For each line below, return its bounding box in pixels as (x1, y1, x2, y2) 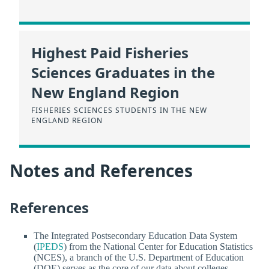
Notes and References (10, 159, 193, 183)
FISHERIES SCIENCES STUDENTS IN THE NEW (31, 104, 207, 115)
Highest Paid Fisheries (31, 42, 189, 62)
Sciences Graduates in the (31, 62, 215, 82)
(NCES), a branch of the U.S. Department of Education (34, 252, 244, 263)
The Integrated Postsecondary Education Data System (34, 231, 237, 241)
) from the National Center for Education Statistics (64, 241, 253, 252)
